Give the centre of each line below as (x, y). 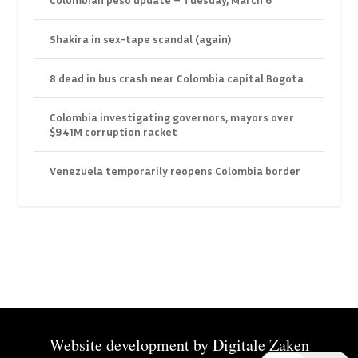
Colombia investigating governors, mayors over (172, 117)
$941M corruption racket (114, 132)
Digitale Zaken (261, 344)
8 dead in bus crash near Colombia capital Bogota (177, 78)
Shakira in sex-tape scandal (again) (141, 39)
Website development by (131, 344)
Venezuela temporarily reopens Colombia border (175, 171)
